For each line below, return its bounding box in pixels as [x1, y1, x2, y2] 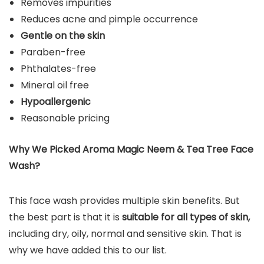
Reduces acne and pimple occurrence [21, 12, 198, 26]
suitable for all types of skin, [122, 210, 250, 224]
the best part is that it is [9, 210, 122, 224]
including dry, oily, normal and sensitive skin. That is [9, 226, 242, 240]
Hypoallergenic [21, 94, 91, 108]
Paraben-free [21, 45, 85, 59]
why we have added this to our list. [9, 243, 167, 257]
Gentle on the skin [21, 28, 105, 42]
